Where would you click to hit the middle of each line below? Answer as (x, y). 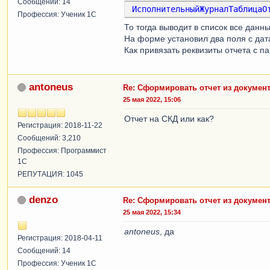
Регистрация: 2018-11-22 (60, 125)
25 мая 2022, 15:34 (152, 212)
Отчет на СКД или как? (169, 118)
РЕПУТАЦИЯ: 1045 (50, 174)
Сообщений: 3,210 (49, 138)
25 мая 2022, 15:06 (152, 99)
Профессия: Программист (62, 150)
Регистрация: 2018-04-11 (60, 238)
